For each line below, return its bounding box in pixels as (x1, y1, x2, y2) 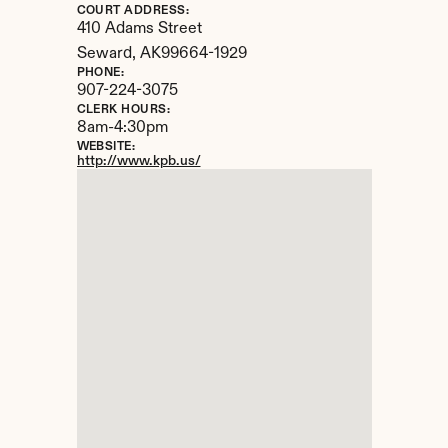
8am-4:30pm (76, 120, 168, 136)
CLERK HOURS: (76, 104, 171, 116)
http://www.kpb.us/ (76, 154, 201, 168)
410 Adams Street (76, 21, 202, 37)
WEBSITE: (76, 141, 136, 153)
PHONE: (76, 67, 125, 79)
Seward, (76, 46, 140, 62)
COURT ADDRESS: (76, 5, 190, 17)
